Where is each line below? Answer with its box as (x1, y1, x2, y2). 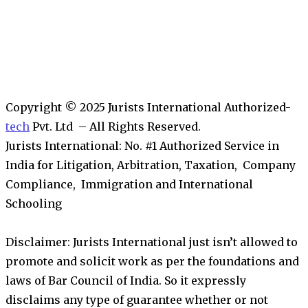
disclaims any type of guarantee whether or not (5, 292, 268, 307)
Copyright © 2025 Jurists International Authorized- (5, 100, 290, 114)
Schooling (5, 196, 62, 210)
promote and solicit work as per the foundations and (5, 254, 299, 268)
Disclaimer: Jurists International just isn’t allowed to (5, 234, 298, 249)
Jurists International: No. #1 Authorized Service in (5, 138, 279, 153)
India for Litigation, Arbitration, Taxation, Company (5, 157, 296, 172)
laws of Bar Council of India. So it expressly (5, 273, 246, 287)
